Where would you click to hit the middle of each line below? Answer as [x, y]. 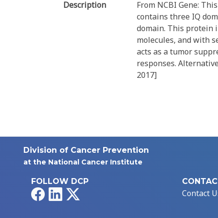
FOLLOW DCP [60, 182]
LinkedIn [78, 193]
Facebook [61, 193]
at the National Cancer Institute [83, 162]
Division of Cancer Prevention [86, 150]
